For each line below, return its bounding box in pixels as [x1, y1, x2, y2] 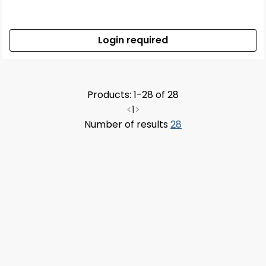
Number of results [84, 118, 170, 132]
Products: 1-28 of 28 [87, 88, 179, 102]
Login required [98, 33, 168, 47]
